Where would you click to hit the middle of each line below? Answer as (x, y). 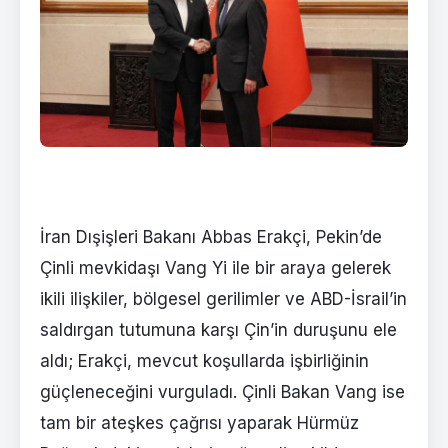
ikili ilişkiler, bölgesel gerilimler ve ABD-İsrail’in (223, 298)
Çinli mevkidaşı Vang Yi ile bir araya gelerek (215, 267)
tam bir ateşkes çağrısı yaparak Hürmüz (199, 422)
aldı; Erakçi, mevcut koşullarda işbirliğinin (204, 360)
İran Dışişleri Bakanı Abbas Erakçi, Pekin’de (211, 236)
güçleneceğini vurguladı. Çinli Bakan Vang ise (222, 391)
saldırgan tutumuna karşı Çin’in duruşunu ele (218, 329)
